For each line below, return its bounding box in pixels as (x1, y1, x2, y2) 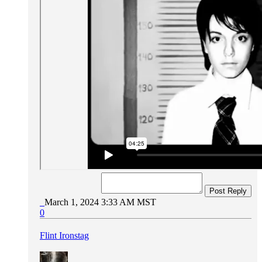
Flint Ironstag (40, 230, 89, 240)
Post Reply (209, 186, 247, 195)
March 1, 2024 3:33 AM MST (44, 196, 156, 207)
